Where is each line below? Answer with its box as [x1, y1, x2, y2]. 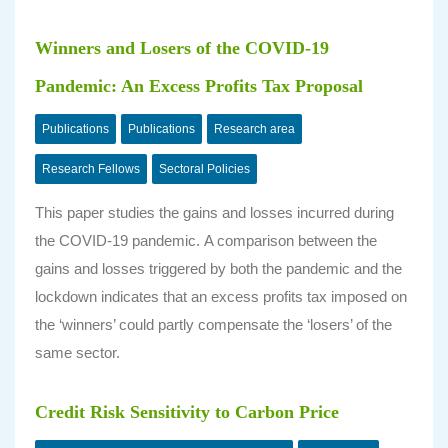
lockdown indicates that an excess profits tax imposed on [35, 288, 407, 305]
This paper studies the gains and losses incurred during [35, 204, 394, 221]
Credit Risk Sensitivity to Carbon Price [35, 402, 339, 422]
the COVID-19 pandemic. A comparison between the [35, 232, 377, 249]
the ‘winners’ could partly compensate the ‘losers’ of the [35, 316, 392, 333]
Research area [214, 122, 295, 136]
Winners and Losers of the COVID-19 [35, 38, 329, 58]
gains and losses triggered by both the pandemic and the [35, 260, 402, 277]
